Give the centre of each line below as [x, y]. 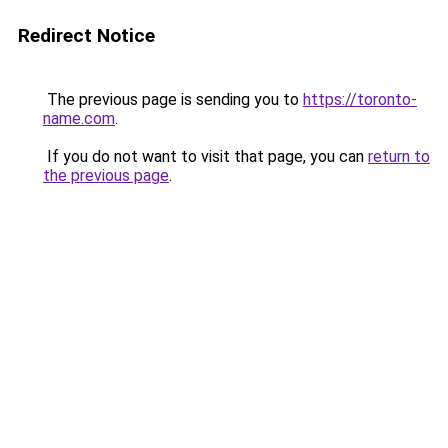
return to [399, 156]
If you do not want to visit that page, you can [205, 156]
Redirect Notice [86, 35]
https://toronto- [360, 99]
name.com [79, 118]
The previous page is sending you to [173, 99]
